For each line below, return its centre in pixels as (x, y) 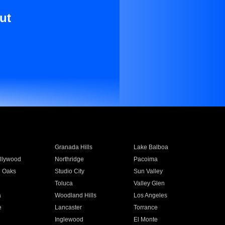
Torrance (146, 207)
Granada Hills (73, 147)
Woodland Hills (75, 195)
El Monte (146, 219)
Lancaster (68, 207)
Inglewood (69, 219)
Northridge (69, 159)
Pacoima (146, 159)
